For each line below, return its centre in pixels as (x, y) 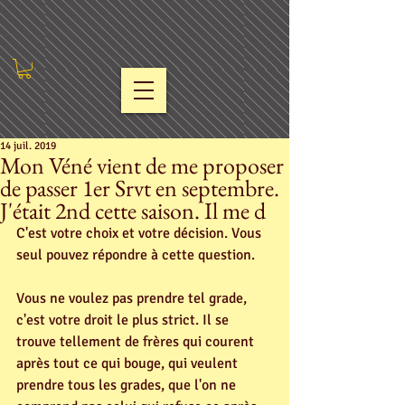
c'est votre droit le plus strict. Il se (124, 320)
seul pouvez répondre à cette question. (136, 254)
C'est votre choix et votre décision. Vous (141, 233)
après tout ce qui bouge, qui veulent (129, 363)
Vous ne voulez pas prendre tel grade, (133, 298)
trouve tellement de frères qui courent (137, 341)
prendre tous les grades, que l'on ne (128, 385)
